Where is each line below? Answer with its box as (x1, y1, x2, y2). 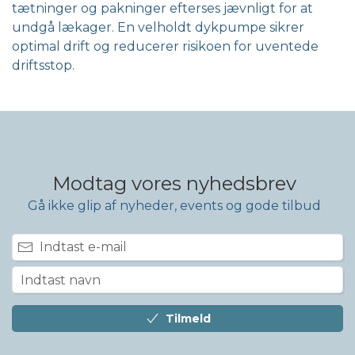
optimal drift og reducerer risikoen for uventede (12, 39, 319, 55)
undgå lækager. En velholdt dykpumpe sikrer (12, 20, 304, 36)
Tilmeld (166, 311, 212, 326)
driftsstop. (12, 58, 74, 74)
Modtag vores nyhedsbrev (52, 172, 297, 196)
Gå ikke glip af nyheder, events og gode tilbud (28, 198, 322, 214)
